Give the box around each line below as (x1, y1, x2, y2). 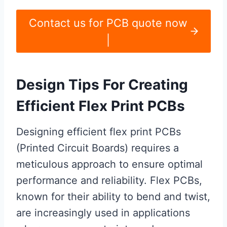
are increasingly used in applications (16, 207, 190, 219)
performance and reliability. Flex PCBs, (16, 174, 202, 187)
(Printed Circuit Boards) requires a (16, 142, 179, 155)
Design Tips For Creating (16, 76, 188, 94)
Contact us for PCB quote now (28, 16, 187, 29)
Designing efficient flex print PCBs (16, 126, 181, 138)
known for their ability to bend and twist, (16, 191, 210, 203)
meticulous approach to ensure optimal (16, 158, 203, 171)
